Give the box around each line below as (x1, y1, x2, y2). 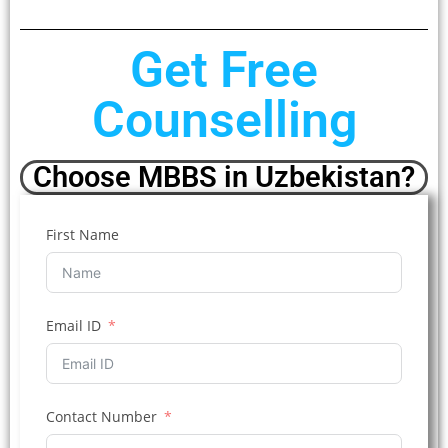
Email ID (46, 315, 101, 335)
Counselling (91, 90, 357, 149)
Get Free (130, 40, 318, 99)
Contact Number (46, 406, 157, 426)
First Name (46, 224, 119, 244)
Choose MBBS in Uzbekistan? (33, 159, 415, 194)
